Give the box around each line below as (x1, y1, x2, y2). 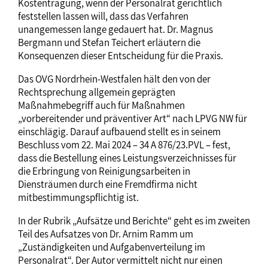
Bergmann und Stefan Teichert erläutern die (18, 35, 200, 49)
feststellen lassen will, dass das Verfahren (18, 9, 188, 23)
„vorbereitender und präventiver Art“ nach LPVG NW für (18, 111, 247, 125)
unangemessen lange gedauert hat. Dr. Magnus (18, 22, 213, 36)
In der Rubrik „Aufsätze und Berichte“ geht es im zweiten (18, 214, 250, 227)
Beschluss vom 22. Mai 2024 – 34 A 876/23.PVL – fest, (18, 138, 230, 151)
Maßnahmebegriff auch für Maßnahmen (18, 98, 185, 112)
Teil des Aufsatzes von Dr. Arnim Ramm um (18, 227, 193, 240)
